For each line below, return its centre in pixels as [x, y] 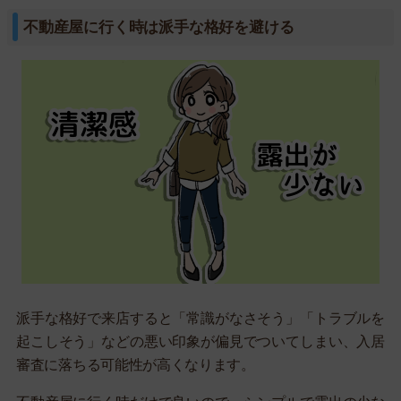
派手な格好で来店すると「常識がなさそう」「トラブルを [200, 318]
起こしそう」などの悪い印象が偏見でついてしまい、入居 [200, 341]
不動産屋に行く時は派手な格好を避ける [159, 27]
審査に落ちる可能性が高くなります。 [136, 364]
